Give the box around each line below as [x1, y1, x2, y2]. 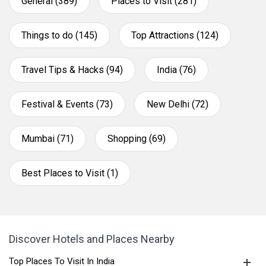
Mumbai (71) [21, 133, 74, 144]
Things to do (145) [21, 30, 97, 41]
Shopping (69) [107, 133, 166, 144]
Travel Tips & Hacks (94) [21, 64, 123, 75]
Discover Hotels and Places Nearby [9, 233, 175, 245]
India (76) [157, 64, 196, 75]
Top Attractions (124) [131, 30, 218, 41]
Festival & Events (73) [21, 99, 113, 110]
